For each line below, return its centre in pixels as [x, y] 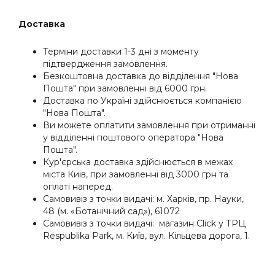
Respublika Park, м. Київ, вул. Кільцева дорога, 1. [146, 235]
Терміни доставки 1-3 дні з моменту [121, 51]
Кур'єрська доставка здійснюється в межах [138, 162]
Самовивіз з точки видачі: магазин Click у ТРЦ [144, 223]
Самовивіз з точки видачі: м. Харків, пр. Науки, [143, 199]
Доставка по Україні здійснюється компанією [142, 100]
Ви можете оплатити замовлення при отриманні [149, 125]
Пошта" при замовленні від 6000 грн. [125, 88]
